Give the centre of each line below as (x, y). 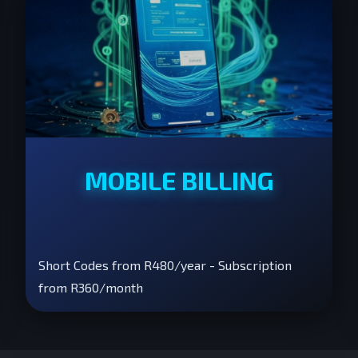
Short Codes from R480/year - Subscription (165, 265)
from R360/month (91, 287)
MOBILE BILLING (179, 180)
